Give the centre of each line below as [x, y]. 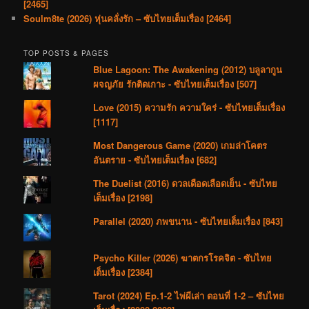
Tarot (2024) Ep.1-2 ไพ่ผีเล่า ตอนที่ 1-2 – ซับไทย [189, 295]
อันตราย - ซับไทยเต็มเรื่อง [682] [155, 159]
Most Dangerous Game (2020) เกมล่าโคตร [180, 145]
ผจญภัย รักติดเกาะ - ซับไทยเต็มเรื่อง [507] [175, 83]
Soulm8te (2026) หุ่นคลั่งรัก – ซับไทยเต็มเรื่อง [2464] [128, 19]
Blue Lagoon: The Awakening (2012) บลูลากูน [188, 69]
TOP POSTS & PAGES [67, 53]
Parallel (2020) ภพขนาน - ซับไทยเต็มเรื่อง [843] [188, 221]
